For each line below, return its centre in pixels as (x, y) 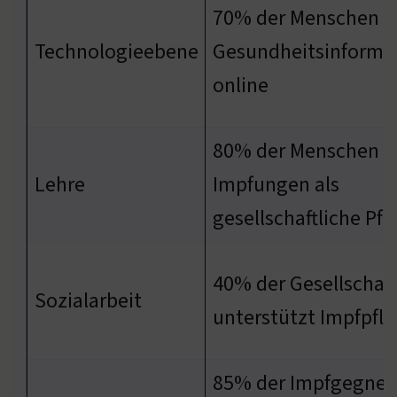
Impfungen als (276, 184)
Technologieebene (116, 51)
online (240, 85)
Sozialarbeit (88, 300)
